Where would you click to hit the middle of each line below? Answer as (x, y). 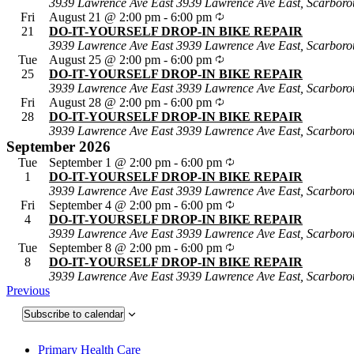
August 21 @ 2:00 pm (105, 17)
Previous (28, 290)
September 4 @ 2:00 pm (110, 205)
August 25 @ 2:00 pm (105, 59)
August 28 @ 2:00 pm (105, 102)
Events (66, 289)
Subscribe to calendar (73, 314)
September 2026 (58, 146)
